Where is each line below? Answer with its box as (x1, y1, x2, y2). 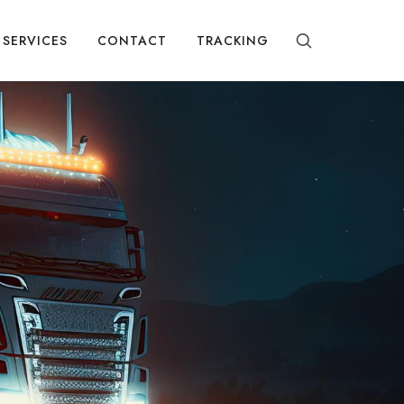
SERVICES (3, 32, 68, 50)
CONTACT (97, 32, 167, 50)
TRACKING (197, 32, 269, 50)
